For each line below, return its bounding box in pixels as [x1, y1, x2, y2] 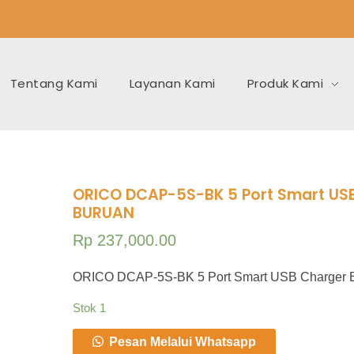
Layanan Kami [129, 74, 216, 92]
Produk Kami [247, 74, 324, 92]
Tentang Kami [9, 74, 98, 92]
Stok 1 [72, 301, 106, 314]
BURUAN [72, 202, 134, 224]
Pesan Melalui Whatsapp [108, 335, 256, 349]
